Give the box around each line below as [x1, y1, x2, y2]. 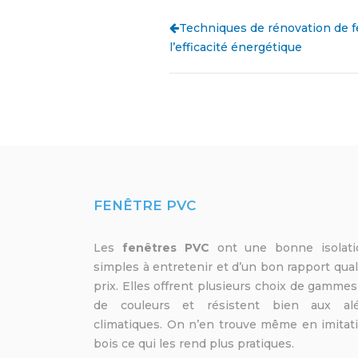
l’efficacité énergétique [169, 40, 302, 55]
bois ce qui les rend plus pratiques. [93, 336, 294, 352]
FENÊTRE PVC [93, 197, 196, 214]
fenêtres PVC [121, 241, 217, 256]
